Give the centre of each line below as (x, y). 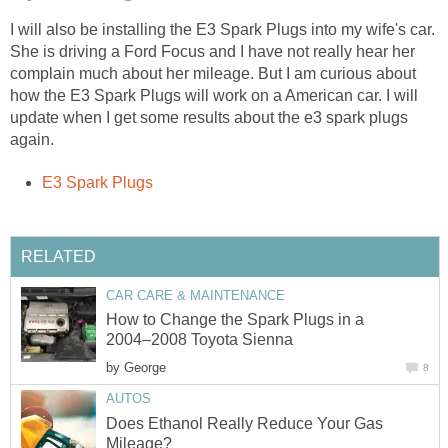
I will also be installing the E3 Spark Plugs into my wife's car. (222, 30)
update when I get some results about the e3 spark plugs (209, 118)
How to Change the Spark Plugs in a (235, 320)
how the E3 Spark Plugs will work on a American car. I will (214, 96)
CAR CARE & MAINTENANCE (195, 295)
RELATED (58, 256)
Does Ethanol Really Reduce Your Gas (244, 423)
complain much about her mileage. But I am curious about (213, 74)
